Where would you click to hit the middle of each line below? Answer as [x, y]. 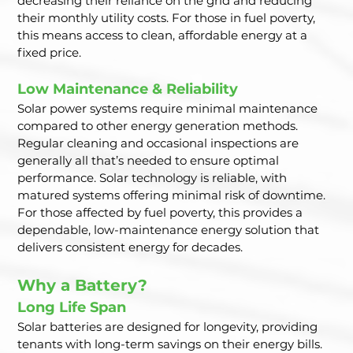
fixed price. [50, 53]
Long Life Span [72, 308]
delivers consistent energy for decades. [130, 247]
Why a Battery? [83, 286]
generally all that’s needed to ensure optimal [150, 161]
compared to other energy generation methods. [160, 126]
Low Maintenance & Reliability [128, 89]
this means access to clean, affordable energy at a [164, 35]
